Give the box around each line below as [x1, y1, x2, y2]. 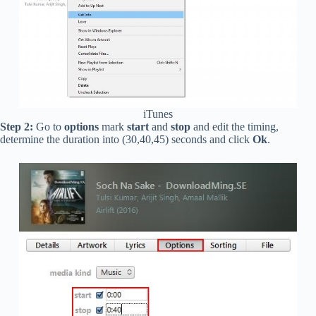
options [64, 121, 99, 133]
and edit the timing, [190, 121, 279, 133]
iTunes [142, 108, 173, 121]
